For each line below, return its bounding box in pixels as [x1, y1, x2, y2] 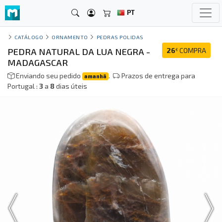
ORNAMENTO [52, 34, 88, 40]
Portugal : [7, 82, 39, 90]
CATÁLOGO [14, 34, 44, 40]
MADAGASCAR [7, 57, 68, 68]
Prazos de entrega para [120, 71, 196, 80]
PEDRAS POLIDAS [96, 34, 144, 40]
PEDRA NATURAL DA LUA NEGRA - [7, 46, 150, 57]
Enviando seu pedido [14, 71, 82, 80]
